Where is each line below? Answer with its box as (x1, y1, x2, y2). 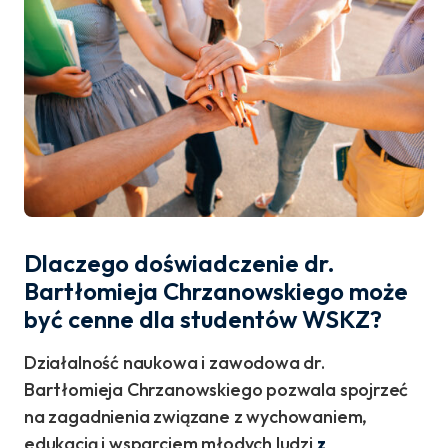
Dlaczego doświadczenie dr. (24, 248, 335, 279)
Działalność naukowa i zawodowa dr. (24, 351, 325, 375)
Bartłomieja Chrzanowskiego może (24, 276, 408, 307)
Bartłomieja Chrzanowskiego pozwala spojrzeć (24, 378, 409, 402)
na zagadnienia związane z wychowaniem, (24, 405, 368, 429)
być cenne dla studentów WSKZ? (24, 304, 382, 335)
